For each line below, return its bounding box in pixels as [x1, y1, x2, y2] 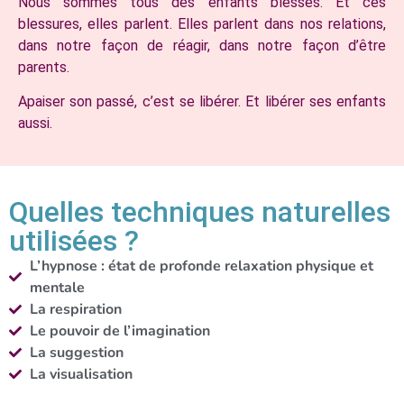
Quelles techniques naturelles [9, 194, 390, 229]
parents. [18, 58, 69, 76]
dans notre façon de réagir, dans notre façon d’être [18, 36, 386, 54]
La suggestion [29, 342, 124, 363]
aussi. [18, 115, 52, 133]
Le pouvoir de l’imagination [29, 320, 210, 341]
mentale [29, 277, 85, 298]
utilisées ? [9, 223, 139, 258]
